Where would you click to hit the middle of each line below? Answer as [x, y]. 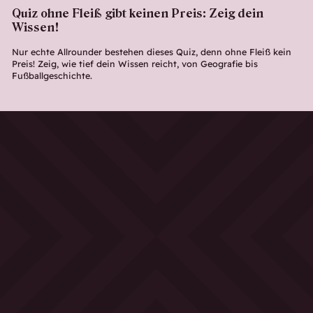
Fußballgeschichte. [52, 76]
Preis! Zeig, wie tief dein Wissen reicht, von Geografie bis [134, 64]
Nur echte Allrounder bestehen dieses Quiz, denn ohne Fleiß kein [151, 52]
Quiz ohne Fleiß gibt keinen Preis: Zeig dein [137, 14]
